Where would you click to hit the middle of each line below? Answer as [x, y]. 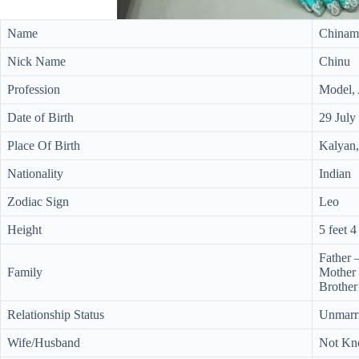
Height [24, 230]
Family [25, 272]
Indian [335, 173]
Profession [34, 89]
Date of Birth [40, 117]
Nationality [35, 173]
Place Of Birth [44, 145]
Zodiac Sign [38, 202]
